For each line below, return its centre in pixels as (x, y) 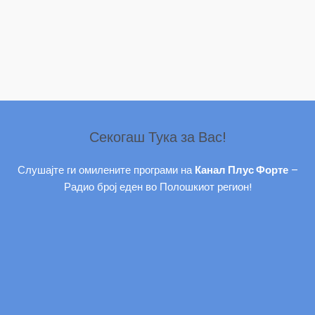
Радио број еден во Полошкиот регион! (157, 187)
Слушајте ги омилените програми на (106, 171)
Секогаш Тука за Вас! (157, 137)
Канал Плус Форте (241, 171)
